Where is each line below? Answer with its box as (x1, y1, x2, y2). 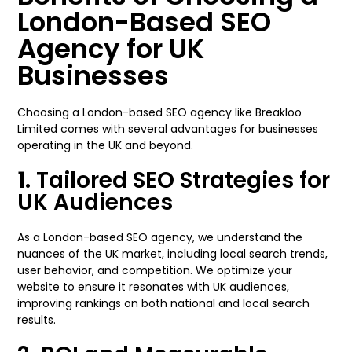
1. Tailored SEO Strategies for (17, 165, 331, 196)
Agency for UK (17, 30, 205, 68)
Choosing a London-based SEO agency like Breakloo (17, 104, 302, 120)
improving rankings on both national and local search (17, 295, 310, 311)
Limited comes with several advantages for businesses (17, 121, 319, 137)
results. (17, 312, 57, 328)
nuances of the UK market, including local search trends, (17, 246, 328, 262)
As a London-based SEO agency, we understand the (17, 229, 303, 245)
